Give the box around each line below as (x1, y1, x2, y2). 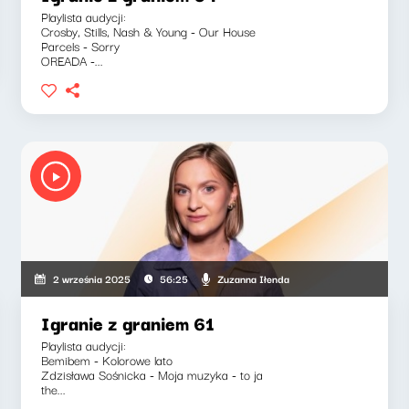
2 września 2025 (52, 270, 131, 287)
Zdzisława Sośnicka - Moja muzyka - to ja (41, 364, 264, 384)
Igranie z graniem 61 (41, 309, 215, 337)
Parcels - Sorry (41, 36, 121, 56)
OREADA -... (41, 50, 104, 70)
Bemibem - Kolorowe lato (41, 350, 173, 370)
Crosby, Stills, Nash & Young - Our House (41, 21, 257, 41)
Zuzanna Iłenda (217, 269, 290, 287)
